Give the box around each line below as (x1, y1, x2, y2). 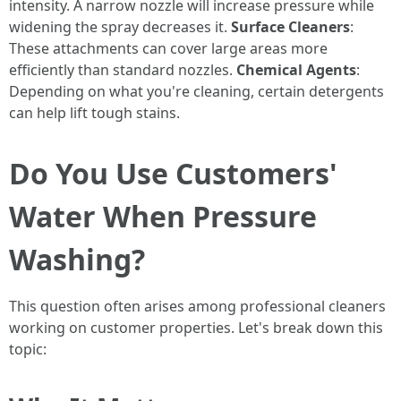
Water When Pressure (9, 197, 317, 235)
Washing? (9, 240, 145, 278)
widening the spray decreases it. (9, 17, 231, 37)
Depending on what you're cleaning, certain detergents (9, 81, 384, 101)
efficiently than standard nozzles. (9, 60, 236, 80)
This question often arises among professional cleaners (9, 296, 386, 316)
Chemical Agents (236, 60, 356, 80)
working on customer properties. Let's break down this (9, 318, 383, 337)
